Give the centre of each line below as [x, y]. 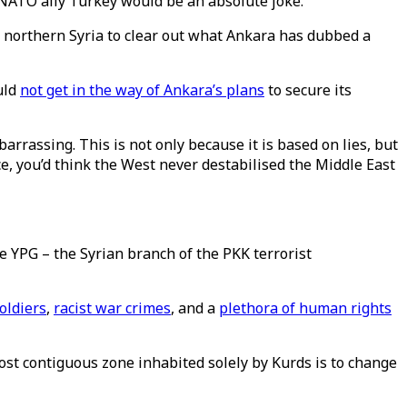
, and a [195, 308]
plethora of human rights [305, 308]
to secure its [308, 90]
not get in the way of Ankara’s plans [142, 90]
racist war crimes [112, 308]
